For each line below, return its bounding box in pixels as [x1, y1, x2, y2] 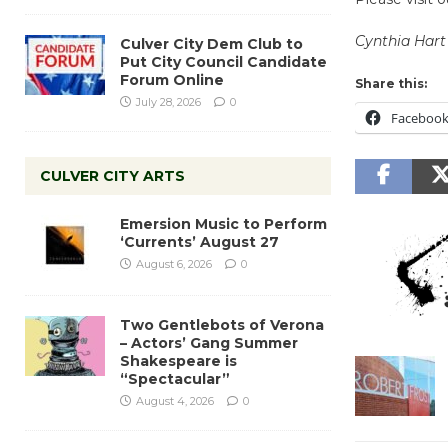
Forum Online [120, 70, 224, 89]
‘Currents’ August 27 [120, 232, 279, 251]
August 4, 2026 [136, 393, 214, 408]
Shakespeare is [120, 351, 237, 370]
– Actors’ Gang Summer [120, 333, 298, 352]
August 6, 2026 [136, 256, 212, 271]
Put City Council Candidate [120, 52, 327, 71]
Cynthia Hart [354, 31, 446, 50]
